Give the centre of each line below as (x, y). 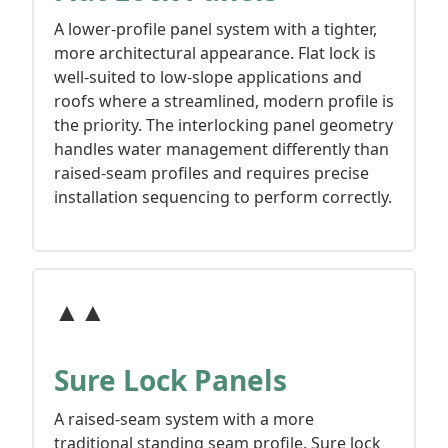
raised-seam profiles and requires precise (211, 172)
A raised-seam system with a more (183, 418)
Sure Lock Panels (170, 379)
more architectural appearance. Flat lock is (214, 52)
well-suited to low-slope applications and (207, 76)
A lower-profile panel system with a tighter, (215, 28)
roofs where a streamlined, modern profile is (223, 100)
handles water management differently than (221, 148)
